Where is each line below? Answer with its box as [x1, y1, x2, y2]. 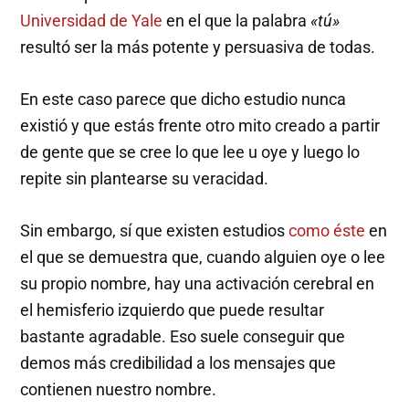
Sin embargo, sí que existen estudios [20, 221, 289, 241]
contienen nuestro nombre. [20, 380, 217, 400]
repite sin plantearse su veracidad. [20, 169, 269, 189]
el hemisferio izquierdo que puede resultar [20, 300, 325, 320]
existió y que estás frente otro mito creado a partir [20, 116, 381, 136]
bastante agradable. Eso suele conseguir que [20, 327, 346, 347]
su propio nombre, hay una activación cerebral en [20, 274, 375, 294]
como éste [288, 221, 366, 241]
